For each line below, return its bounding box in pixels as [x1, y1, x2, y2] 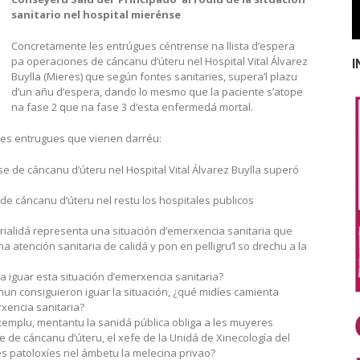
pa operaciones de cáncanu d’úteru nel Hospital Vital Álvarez [11, 53, 308, 68]
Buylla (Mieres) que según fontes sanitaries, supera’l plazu [11, 68, 297, 84]
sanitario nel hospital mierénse [11, 6, 181, 22]
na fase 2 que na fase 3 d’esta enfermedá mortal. [11, 99, 253, 114]
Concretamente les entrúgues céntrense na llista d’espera [11, 38, 295, 53]
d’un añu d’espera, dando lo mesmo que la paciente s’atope [11, 84, 303, 99]
